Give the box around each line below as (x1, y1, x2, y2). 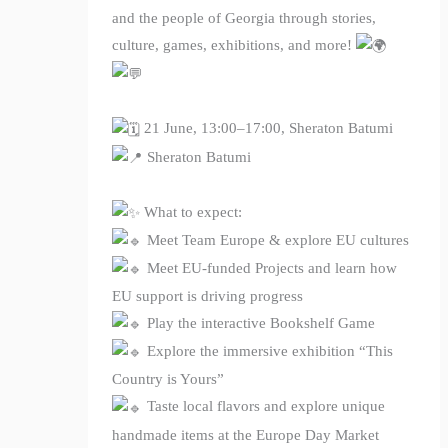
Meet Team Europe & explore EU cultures (143, 231, 410, 248)
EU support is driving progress (112, 288, 304, 305)
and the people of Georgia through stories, (112, 10, 377, 27)
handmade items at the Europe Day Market (112, 426, 380, 443)
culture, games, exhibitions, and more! (112, 37, 357, 54)
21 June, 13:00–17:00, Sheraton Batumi (140, 120, 394, 137)
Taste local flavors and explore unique (143, 398, 386, 415)
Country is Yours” (112, 371, 225, 388)
